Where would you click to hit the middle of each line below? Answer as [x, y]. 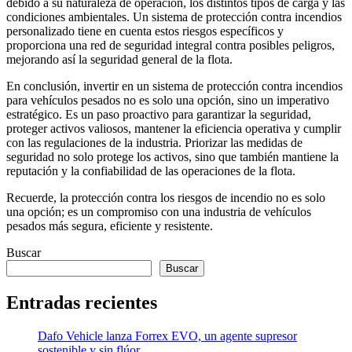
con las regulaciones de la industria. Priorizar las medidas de [154, 143]
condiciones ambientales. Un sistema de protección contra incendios [174, 17]
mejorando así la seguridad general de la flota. [119, 60]
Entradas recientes [82, 303]
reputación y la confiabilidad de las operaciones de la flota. [151, 171]
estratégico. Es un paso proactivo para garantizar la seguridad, [159, 115]
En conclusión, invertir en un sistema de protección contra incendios [174, 86]
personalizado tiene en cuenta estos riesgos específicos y [145, 31]
